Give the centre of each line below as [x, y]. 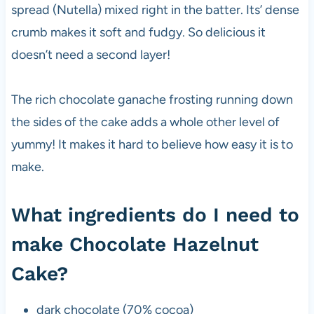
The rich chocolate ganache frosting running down [152, 99]
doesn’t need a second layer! [90, 54]
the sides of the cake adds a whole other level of [145, 122]
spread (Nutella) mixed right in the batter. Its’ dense [155, 9]
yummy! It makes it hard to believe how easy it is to [152, 144]
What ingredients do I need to [155, 214]
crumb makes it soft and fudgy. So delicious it [138, 32]
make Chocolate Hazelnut [135, 244]
